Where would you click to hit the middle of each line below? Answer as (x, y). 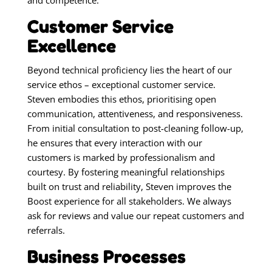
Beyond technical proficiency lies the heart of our (129, 70)
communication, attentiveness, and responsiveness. (135, 114)
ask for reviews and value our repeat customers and (135, 216)
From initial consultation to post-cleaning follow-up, (135, 128)
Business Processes (106, 257)
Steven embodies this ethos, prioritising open (121, 99)
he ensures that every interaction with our (114, 143)
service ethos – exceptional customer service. (121, 85)
